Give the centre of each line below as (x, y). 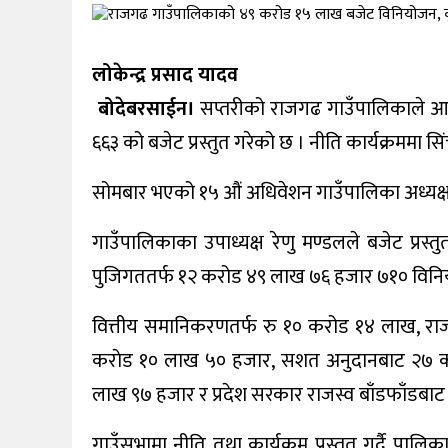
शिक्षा (32, 57)
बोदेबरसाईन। (143, 108)
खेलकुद (38, 10)
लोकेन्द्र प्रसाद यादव (167, 74)
